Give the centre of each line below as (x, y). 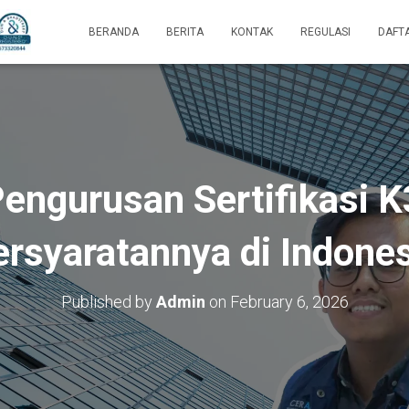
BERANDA (114, 32)
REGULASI (325, 32)
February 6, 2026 (289, 302)
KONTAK (252, 32)
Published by (108, 302)
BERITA (185, 32)
